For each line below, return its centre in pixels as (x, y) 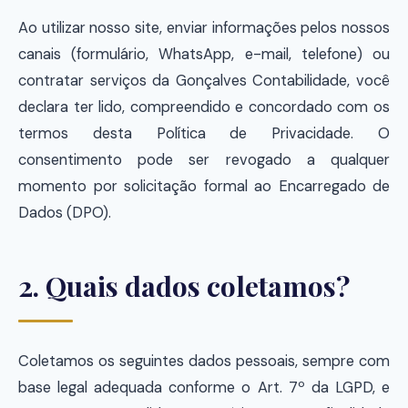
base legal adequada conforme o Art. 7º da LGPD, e (204, 388)
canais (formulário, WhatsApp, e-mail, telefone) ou (204, 54)
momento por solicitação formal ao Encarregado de (204, 186)
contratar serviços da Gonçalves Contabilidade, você (204, 81)
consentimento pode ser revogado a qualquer (204, 160)
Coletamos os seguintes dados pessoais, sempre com (204, 361)
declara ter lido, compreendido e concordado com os (204, 107)
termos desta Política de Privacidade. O (204, 133)
